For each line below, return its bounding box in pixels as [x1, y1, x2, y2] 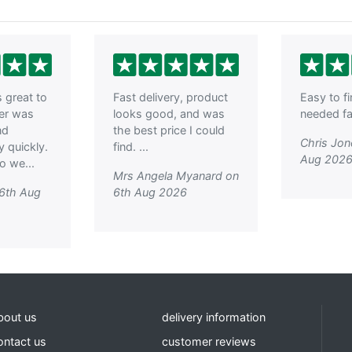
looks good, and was [113, 107, 225, 121]
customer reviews [161, 335, 256, 349]
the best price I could [113, 123, 225, 137]
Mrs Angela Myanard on [113, 169, 239, 183]
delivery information [161, 310, 266, 324]
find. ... [113, 140, 148, 154]
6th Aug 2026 [113, 185, 187, 200]
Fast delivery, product [113, 90, 228, 104]
